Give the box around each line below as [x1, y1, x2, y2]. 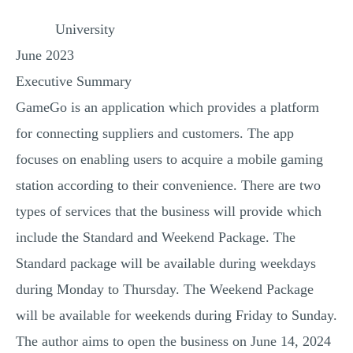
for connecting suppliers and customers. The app [16, 125, 294, 141]
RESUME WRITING [136, 38, 217, 50]
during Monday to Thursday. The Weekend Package [16, 281, 314, 297]
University [55, 21, 115, 37]
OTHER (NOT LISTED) [128, 66, 225, 78]
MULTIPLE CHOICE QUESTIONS [106, 9, 247, 21]
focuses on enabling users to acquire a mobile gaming [16, 151, 323, 167]
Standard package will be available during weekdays [16, 255, 316, 271]
